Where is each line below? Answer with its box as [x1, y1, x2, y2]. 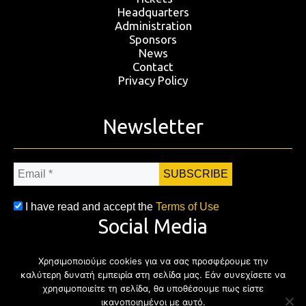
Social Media [98, 215, 208, 238]
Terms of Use [156, 201, 219, 213]
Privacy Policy [118, 74, 188, 87]
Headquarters [117, 5, 189, 19]
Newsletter [102, 115, 204, 138]
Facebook [35, 264, 107, 283]
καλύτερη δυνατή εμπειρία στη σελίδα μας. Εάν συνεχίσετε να [20, 269, 286, 280]
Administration [114, 19, 192, 33]
